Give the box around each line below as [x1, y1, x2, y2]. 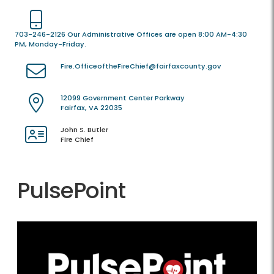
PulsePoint [17, 175, 125, 207]
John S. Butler [61, 125, 108, 135]
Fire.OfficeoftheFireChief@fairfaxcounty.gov [61, 61, 221, 72]
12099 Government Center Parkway [61, 93, 185, 103]
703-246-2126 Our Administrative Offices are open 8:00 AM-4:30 [15, 29, 247, 40]
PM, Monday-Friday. [15, 39, 86, 50]
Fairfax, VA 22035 [61, 103, 122, 113]
